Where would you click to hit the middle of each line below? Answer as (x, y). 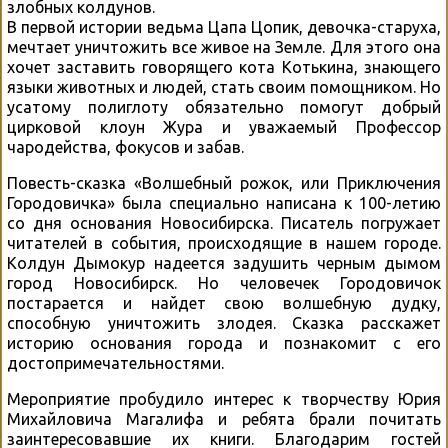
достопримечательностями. (115, 363)
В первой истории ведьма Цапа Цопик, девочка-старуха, (224, 27)
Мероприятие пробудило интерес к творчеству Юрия (224, 399)
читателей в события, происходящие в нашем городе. (224, 243)
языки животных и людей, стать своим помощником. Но (224, 87)
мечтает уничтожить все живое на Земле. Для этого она (224, 47)
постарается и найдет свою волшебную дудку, (224, 303)
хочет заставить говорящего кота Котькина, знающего (224, 67)
